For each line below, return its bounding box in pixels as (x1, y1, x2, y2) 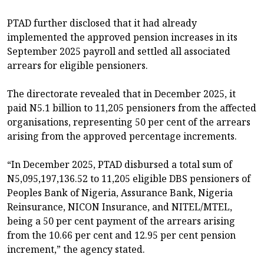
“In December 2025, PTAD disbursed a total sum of (7, 158, 232, 171)
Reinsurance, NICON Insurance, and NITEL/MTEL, (7, 200, 232, 214)
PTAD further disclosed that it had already (7, 16, 197, 30)
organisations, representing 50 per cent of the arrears (7, 115, 250, 129)
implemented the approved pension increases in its (7, 31, 237, 44)
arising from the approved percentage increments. (7, 130, 237, 143)
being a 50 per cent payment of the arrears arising (7, 214, 235, 228)
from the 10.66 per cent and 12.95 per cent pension (7, 229, 236, 242)
